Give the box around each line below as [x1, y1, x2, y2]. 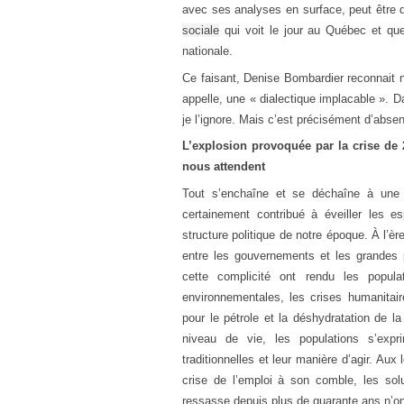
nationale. [182, 44, 233, 58]
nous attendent [182, 160, 265, 173]
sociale [182, 23, 219, 37]
